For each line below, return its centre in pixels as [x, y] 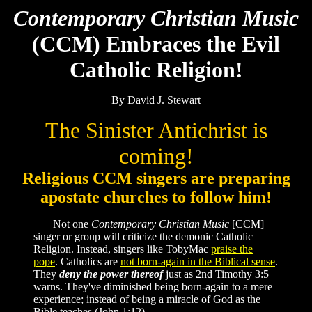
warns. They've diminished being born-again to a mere [153, 287]
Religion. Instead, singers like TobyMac [122, 249]
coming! [156, 156]
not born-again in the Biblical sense [198, 262]
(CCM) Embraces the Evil [156, 44]
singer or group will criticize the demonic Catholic [143, 236]
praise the [232, 249]
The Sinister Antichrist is [156, 130]
